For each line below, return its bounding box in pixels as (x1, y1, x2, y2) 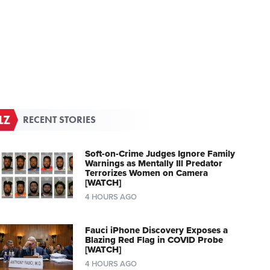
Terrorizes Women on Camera (84, 168, 208, 179)
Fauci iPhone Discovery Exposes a (84, 225, 228, 236)
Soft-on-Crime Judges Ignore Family (84, 148, 235, 160)
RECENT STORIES (23, 113, 96, 127)
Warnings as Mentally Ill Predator (84, 158, 222, 169)
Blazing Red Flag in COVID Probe (84, 234, 223, 246)
